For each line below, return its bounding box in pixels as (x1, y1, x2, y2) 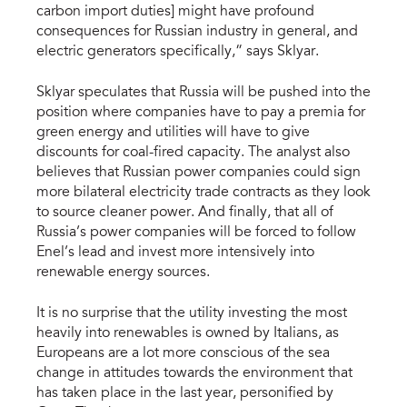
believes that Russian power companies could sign (36, 164, 361, 180)
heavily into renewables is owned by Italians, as (36, 325, 339, 341)
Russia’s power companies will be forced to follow (36, 224, 356, 240)
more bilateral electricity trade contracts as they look (36, 184, 371, 200)
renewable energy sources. (36, 264, 210, 280)
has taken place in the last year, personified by (36, 385, 333, 401)
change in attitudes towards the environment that (36, 365, 352, 381)
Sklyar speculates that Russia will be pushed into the (36, 84, 371, 100)
